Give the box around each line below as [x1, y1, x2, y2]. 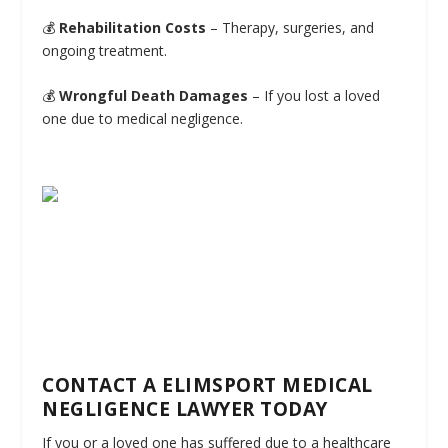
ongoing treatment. [42, 41, 168, 61]
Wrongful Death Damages [59, 86, 249, 106]
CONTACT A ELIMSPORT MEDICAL [42, 372, 373, 399]
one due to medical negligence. [42, 109, 244, 129]
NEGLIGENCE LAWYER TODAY [42, 396, 328, 423]
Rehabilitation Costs [59, 18, 207, 38]
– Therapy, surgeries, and [206, 18, 375, 38]
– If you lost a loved [248, 86, 381, 106]
